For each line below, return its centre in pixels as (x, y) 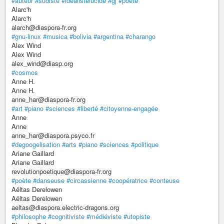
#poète (21, 180)
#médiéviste (104, 216)
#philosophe (29, 216)
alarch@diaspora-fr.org (44, 27)
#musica (55, 36)
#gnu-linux (26, 36)
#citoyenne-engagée (129, 108)
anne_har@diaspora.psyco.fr (53, 135)
